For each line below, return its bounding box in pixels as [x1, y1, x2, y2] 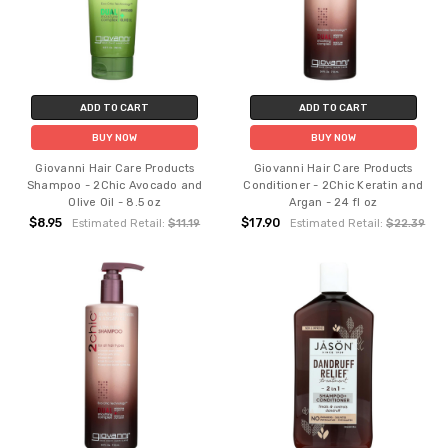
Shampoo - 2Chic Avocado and [26, 178, 203, 192]
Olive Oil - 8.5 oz [68, 195, 161, 209]
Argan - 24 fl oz [289, 195, 378, 209]
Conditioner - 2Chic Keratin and [243, 178, 424, 192]
